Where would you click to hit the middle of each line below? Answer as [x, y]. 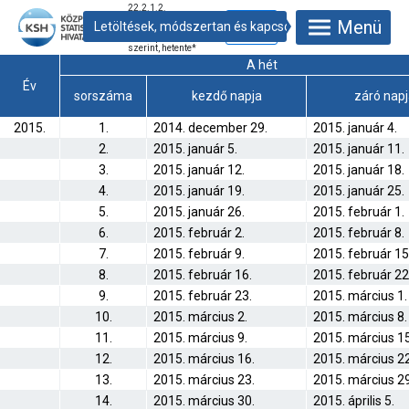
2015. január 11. [359, 149]
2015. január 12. [199, 170]
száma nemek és [163, 27]
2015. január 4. [355, 128]
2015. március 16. [204, 359]
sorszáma [103, 96]
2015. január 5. [195, 149]
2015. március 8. [360, 317]
